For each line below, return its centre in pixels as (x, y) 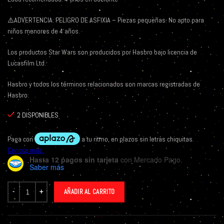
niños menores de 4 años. (44, 31)
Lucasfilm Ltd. (27, 63)
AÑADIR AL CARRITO (89, 192)
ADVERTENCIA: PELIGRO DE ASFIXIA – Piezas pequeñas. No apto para (109, 20)
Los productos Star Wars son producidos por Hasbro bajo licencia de (102, 52)
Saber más (47, 167)
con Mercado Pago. (150, 160)
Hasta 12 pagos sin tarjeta (74, 160)
